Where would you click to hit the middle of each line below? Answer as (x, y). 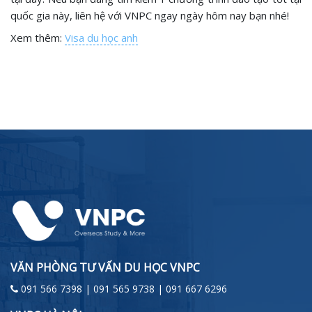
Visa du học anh (101, 38)
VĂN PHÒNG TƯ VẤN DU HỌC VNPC (105, 268)
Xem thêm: (38, 38)
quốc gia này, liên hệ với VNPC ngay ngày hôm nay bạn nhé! (150, 15)
